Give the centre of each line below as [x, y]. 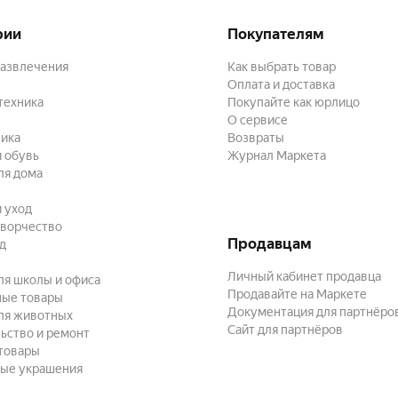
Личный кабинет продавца [304, 276]
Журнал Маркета [277, 155]
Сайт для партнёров [285, 330]
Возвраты [256, 138]
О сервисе [258, 120]
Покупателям [276, 34]
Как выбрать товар [282, 67]
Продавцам [270, 243]
